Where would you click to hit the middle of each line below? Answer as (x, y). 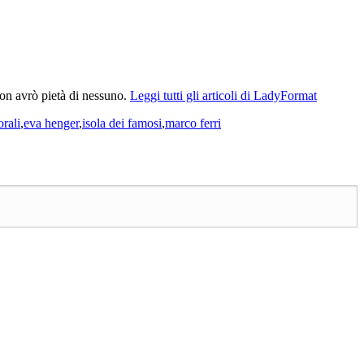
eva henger (51, 123)
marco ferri (193, 123)
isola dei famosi (122, 123)
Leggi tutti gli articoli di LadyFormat (223, 96)
